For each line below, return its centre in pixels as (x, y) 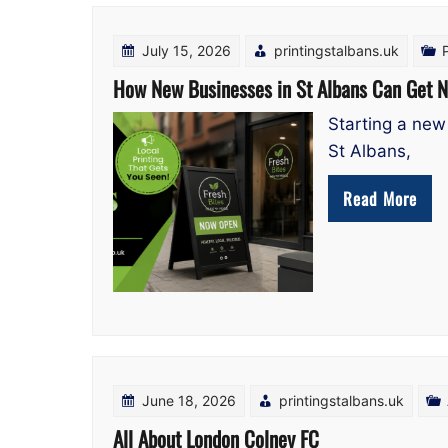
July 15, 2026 (186, 50)
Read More (380, 198)
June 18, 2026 (189, 400)
